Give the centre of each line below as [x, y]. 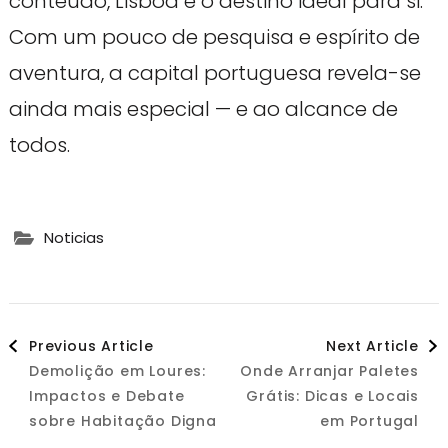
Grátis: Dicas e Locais [333, 395]
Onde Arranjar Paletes [330, 370]
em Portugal [370, 420]
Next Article [373, 345]
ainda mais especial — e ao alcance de [203, 108]
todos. [39, 144]
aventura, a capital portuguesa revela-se [214, 72]
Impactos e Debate [106, 395]
